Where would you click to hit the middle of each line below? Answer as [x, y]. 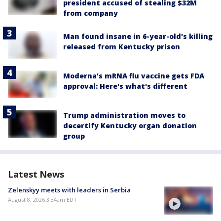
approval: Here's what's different [125, 86]
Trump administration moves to [124, 115]
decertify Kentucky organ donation [130, 126]
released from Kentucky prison [122, 47]
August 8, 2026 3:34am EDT [42, 200]
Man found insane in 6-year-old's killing [138, 37]
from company [91, 13]
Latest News [36, 174]
